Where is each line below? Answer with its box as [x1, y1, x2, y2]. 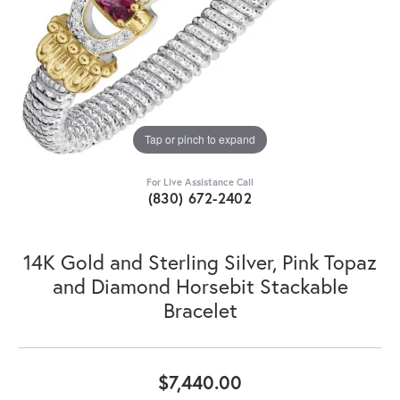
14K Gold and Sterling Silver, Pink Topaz [23, 247, 377, 275]
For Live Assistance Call [146, 174, 254, 188]
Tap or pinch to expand [145, 131, 255, 147]
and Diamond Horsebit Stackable [52, 271, 348, 299]
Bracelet [162, 296, 237, 323]
